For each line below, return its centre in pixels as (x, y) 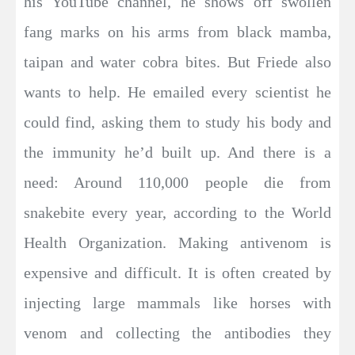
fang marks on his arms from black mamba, (177, 31)
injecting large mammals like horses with (177, 302)
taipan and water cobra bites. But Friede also (177, 61)
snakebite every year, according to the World (177, 212)
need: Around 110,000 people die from (177, 182)
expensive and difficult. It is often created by (177, 272)
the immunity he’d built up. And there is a (177, 152)
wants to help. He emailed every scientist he (177, 92)
